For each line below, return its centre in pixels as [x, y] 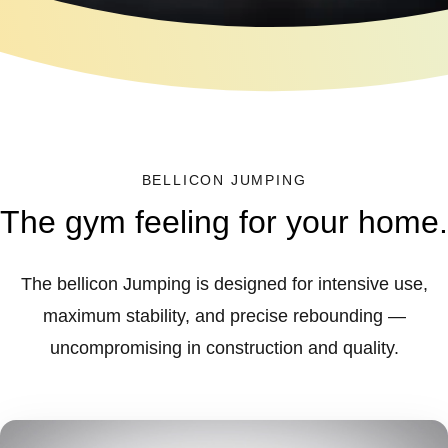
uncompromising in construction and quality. [224, 348]
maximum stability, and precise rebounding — [224, 316]
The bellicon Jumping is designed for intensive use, [224, 284]
